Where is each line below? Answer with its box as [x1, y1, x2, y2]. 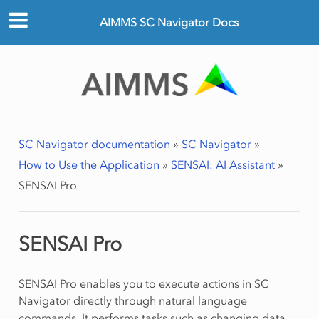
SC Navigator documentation [18, 137, 170, 152]
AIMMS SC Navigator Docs [99, 15, 239, 30]
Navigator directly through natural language [18, 293, 247, 308]
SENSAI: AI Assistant [170, 157, 275, 172]
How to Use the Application [18, 157, 159, 172]
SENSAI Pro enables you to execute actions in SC [18, 276, 269, 291]
